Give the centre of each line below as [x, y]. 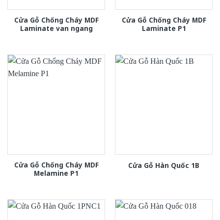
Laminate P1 [164, 28]
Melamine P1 [56, 173]
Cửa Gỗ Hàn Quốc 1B [164, 165]
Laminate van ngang [56, 28]
